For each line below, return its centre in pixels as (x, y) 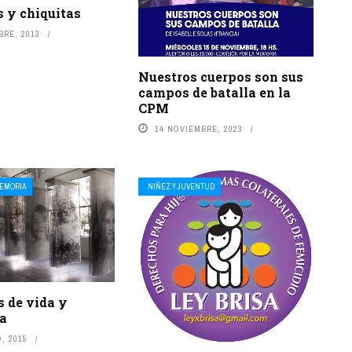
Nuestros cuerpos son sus (220, 77)
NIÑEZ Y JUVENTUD (181, 187)
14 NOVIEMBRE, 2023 (198, 129)
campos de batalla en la (214, 93)
